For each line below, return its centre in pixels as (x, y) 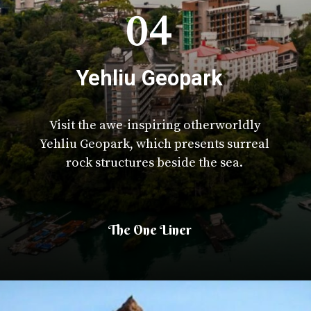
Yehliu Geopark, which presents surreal (155, 144)
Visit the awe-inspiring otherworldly (154, 126)
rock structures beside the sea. (155, 163)
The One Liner (150, 230)
